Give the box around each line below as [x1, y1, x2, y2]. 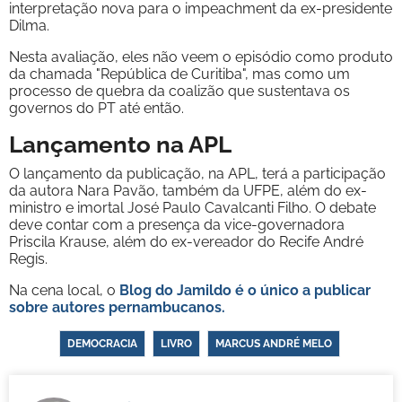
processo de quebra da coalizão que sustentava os [9, 82, 350, 100]
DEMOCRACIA [66, 336, 137, 350]
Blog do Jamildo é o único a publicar [119, 281, 371, 299]
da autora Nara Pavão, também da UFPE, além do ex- [9, 181, 367, 199]
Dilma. [9, 16, 49, 34]
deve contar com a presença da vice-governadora [9, 215, 345, 233]
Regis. [9, 249, 48, 267]
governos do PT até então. [9, 99, 184, 117]
